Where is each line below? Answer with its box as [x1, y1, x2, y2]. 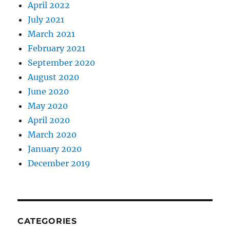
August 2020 [28, 72, 80, 83]
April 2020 [28, 115, 70, 126]
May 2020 [28, 101, 68, 111]
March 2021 [28, 29, 75, 40]
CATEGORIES [17, 216, 77, 226]
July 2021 [28, 14, 65, 25]
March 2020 [28, 129, 77, 140]
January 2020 [28, 144, 82, 155]
